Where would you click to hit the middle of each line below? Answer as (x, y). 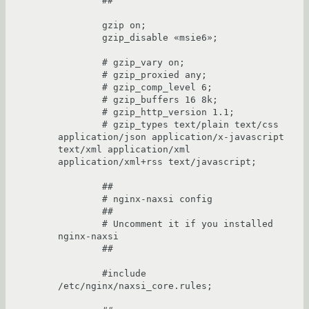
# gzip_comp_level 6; (80, 87)
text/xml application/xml (124, 149)
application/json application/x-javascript (171, 137)
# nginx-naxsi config (80, 199)
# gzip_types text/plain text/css (80, 124)
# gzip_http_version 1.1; (80, 112)
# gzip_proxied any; (80, 75)
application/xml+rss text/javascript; (157, 162)
